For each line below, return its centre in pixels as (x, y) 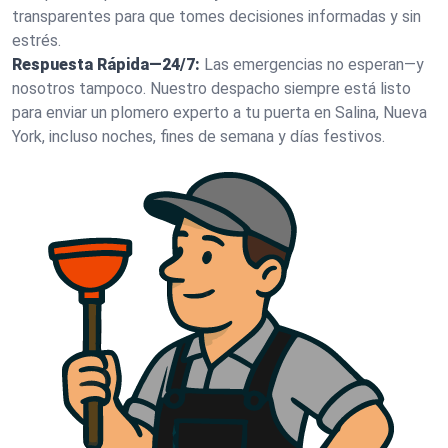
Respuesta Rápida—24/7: (106, 64)
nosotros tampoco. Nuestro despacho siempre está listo (211, 88)
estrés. (36, 40)
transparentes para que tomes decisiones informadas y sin (216, 16)
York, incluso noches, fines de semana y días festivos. (198, 136)
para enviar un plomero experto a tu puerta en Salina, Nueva (219, 112)
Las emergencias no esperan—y (314, 64)
